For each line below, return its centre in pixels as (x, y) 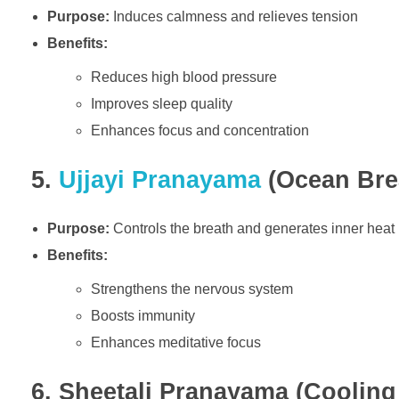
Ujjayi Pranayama (160, 179)
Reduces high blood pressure (184, 77)
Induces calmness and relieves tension (233, 16)
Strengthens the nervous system (192, 289)
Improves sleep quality (162, 103)
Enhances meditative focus (176, 342)
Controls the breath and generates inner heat (252, 228)
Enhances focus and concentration (200, 130)
